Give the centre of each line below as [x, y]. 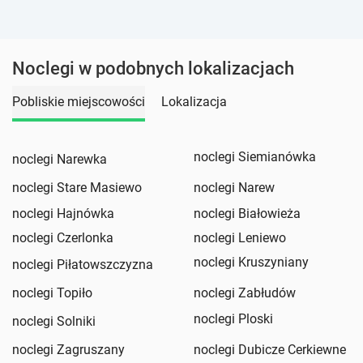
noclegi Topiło [52, 293]
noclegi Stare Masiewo [77, 187]
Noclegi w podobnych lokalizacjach [153, 69]
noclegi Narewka [60, 159]
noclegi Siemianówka [255, 156]
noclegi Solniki [54, 321]
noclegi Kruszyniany [251, 262]
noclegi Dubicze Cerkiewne [270, 349]
